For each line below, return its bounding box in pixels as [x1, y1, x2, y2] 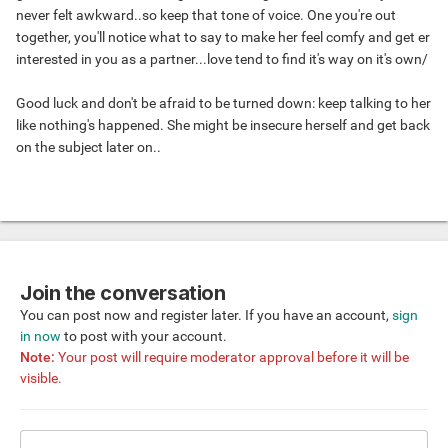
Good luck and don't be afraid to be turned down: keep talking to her [16, 95, 431, 112]
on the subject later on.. [16, 139, 161, 156]
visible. [20, 370, 62, 387]
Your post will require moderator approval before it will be [55, 349, 409, 366]
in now [20, 328, 61, 345]
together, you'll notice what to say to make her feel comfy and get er [16, 29, 430, 46]
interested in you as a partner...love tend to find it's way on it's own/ [16, 51, 428, 68]
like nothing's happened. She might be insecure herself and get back [16, 117, 430, 134]
